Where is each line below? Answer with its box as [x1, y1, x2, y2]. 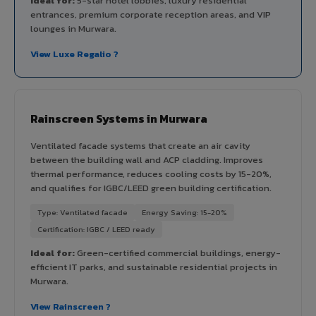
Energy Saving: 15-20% [142, 206, 227, 218]
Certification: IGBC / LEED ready [37, 223, 155, 235]
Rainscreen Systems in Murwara [30, 109, 207, 127]
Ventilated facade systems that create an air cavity [30, 138, 250, 152]
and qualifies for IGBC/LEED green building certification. [30, 181, 272, 195]
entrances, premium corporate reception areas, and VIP [30, 7, 271, 21]
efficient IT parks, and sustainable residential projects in [30, 260, 277, 274]
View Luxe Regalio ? [30, 47, 119, 61]
